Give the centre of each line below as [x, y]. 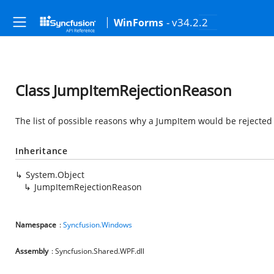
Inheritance [42, 151]
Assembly [32, 251]
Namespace [36, 225]
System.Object [55, 175]
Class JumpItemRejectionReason [124, 90]
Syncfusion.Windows [98, 225]
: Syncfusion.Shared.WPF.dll [98, 251]
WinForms [139, 23]
